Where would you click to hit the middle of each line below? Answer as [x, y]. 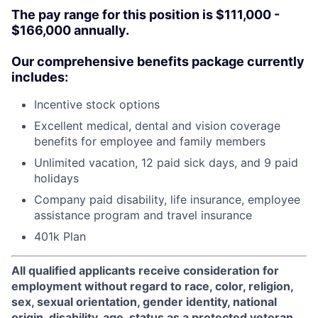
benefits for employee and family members [150, 141]
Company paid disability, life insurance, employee [167, 199]
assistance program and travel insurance [143, 215]
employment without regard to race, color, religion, [152, 286]
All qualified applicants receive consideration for [145, 270]
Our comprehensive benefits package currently [158, 61]
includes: [40, 77]
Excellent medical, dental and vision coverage [157, 126]
